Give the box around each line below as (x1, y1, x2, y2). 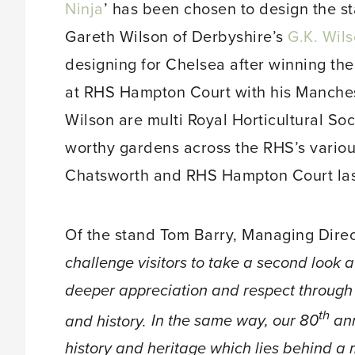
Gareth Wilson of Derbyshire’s (65, 27, 288, 47)
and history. (65, 311, 147, 331)
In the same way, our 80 (151, 311, 319, 331)
